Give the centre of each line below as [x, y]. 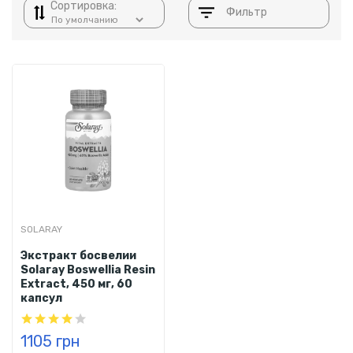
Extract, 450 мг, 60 [76, 284]
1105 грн [50, 341]
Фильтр [246, 12]
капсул [41, 298]
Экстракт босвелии [78, 255]
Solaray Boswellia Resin [88, 269]
